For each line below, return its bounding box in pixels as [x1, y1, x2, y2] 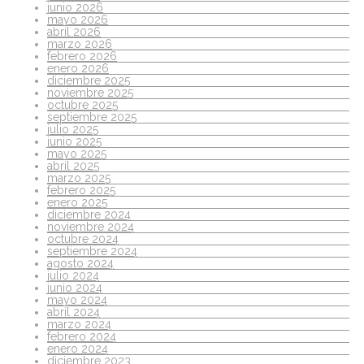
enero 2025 [47, 195, 107, 209]
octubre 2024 [47, 232, 119, 245]
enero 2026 [47, 61, 109, 75]
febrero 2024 [47, 329, 116, 343]
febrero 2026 [47, 49, 117, 63]
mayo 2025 [47, 146, 106, 160]
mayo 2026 [47, 12, 108, 26]
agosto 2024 [47, 256, 114, 270]
